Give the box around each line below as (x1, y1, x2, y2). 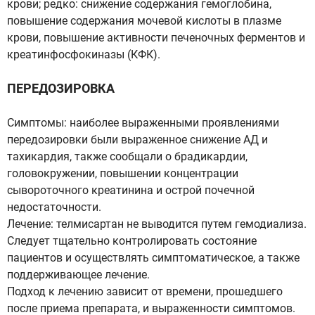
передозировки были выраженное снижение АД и (7, 133, 268, 146)
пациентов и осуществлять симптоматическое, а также (7, 251, 300, 264)
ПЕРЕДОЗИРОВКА (7, 81, 115, 96)
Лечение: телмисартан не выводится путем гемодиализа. (7, 217, 307, 231)
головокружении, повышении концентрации (7, 167, 238, 180)
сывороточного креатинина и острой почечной (7, 184, 255, 197)
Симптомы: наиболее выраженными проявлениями (7, 116, 279, 129)
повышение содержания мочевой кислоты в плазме (7, 14, 281, 27)
